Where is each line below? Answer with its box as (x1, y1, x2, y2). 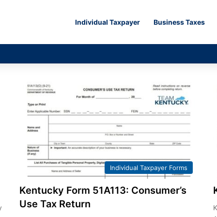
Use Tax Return (19, 198, 91, 210)
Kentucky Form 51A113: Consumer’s (19, 184, 186, 196)
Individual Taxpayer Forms (110, 163, 188, 171)
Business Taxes (154, 18, 205, 26)
